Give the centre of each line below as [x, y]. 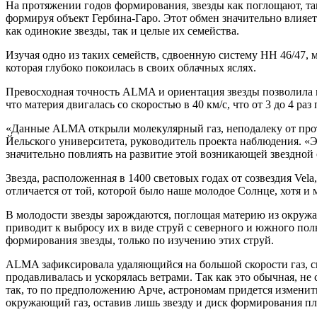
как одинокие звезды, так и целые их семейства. [122, 30]
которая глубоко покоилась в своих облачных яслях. [131, 67]
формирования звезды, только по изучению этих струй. [140, 240]
